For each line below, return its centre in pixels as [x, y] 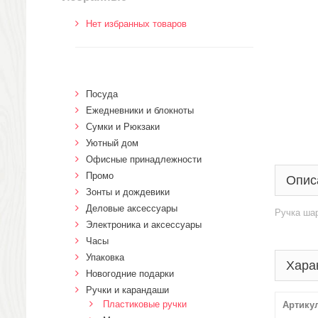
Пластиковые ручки [145, 304]
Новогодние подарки [130, 274]
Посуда [102, 94]
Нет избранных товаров [136, 24]
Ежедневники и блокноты [140, 110]
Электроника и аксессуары [144, 225]
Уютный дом [112, 143]
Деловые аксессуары [132, 208]
